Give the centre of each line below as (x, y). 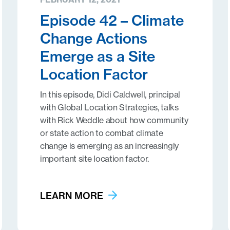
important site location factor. (94, 159)
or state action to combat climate (101, 133)
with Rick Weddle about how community (114, 120)
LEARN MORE (71, 196)
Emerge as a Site (97, 56)
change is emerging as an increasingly (109, 146)
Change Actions (93, 38)
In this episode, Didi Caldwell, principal (110, 94)
